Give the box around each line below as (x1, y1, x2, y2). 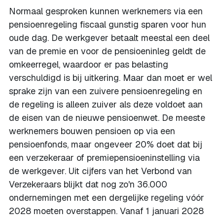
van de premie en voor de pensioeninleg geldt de (9, 45, 206, 57)
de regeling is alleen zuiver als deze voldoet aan (9, 99, 203, 110)
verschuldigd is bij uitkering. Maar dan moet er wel (9, 72, 212, 83)
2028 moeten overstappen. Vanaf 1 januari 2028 (9, 205, 204, 217)
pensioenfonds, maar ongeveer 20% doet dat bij (9, 139, 202, 150)
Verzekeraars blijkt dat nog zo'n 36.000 (9, 179, 167, 190)
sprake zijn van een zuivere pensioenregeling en (9, 85, 202, 97)
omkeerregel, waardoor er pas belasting (9, 59, 168, 70)
